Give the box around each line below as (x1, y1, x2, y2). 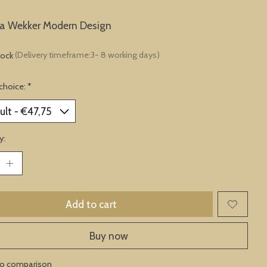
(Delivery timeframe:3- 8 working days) (14, 49, 160, 61)
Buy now (89, 229, 129, 242)
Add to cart (66, 198, 117, 211)
